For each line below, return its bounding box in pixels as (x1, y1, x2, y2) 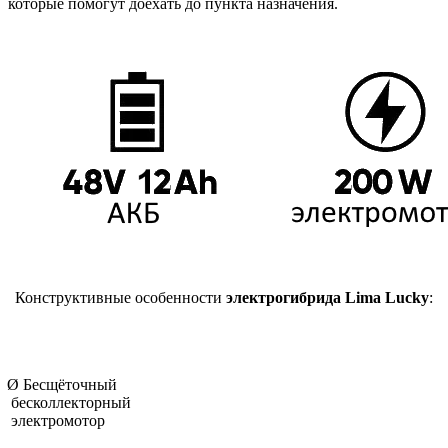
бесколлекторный (11, 393, 131, 411)
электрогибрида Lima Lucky (226, 288, 429, 306)
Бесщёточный (23, 375, 117, 393)
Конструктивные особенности (15, 288, 226, 306)
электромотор (11, 411, 105, 429)
